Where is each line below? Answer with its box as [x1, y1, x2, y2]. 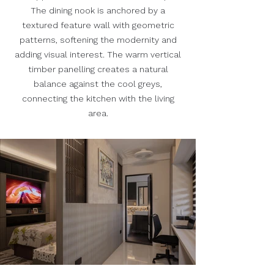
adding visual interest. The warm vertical [15, 50, 181, 60]
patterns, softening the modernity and [19, 35, 177, 45]
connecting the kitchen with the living [21, 94, 174, 104]
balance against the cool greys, [34, 79, 162, 89]
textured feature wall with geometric [21, 20, 174, 31]
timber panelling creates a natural [28, 64, 168, 75]
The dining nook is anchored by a [31, 6, 165, 16]
